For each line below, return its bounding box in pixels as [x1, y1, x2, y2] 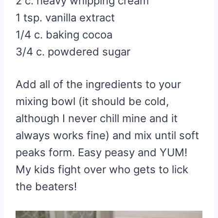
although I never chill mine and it [16, 111, 178, 125]
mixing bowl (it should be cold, [16, 94, 169, 108]
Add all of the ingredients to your [16, 77, 181, 91]
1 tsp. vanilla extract [16, 11, 115, 24]
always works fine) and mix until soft [16, 128, 199, 142]
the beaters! [16, 180, 77, 193]
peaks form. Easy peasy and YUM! [16, 145, 187, 159]
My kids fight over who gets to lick [16, 163, 188, 176]
